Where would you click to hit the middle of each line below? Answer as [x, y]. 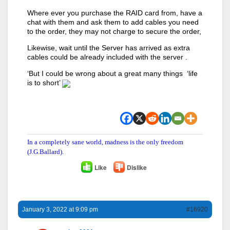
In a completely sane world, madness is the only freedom [105, 142]
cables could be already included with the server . [107, 57]
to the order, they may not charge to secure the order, [114, 32]
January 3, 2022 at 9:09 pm [60, 209]
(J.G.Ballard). [45, 151]
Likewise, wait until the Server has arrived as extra [109, 48]
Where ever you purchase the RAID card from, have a [115, 13]
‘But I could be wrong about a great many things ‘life [112, 74]
